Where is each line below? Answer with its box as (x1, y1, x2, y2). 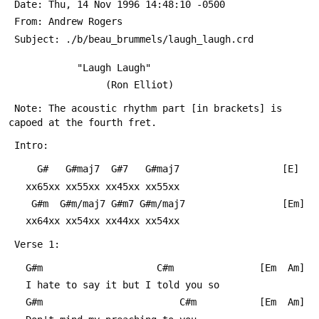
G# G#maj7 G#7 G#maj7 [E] (282, 163, 299, 175)
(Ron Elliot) (54, 78, 174, 90)
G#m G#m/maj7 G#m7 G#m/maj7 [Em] (282, 197, 305, 209)
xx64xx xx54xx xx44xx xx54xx (26, 215, 179, 227)
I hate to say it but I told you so (26, 279, 219, 291)
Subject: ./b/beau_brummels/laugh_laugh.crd (14, 33, 253, 45)
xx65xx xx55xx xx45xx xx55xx (26, 180, 179, 192)
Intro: (14, 140, 48, 152)
